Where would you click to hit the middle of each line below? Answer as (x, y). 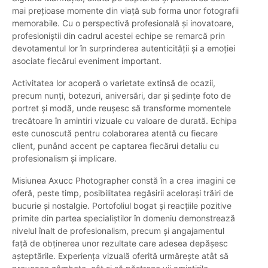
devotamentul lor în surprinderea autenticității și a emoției (124, 48)
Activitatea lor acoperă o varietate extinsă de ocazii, (114, 83)
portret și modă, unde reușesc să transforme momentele (121, 108)
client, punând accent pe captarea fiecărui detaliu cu (115, 146)
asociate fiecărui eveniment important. (87, 61)
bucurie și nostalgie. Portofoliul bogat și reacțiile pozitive (122, 206)
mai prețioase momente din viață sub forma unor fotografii (125, 11)
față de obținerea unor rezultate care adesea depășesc (120, 243)
